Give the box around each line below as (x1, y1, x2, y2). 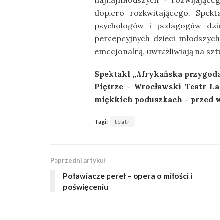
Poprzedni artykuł (50, 156, 106, 165)
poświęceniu (63, 182, 108, 192)
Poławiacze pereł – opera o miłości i (63, 171, 192, 181)
